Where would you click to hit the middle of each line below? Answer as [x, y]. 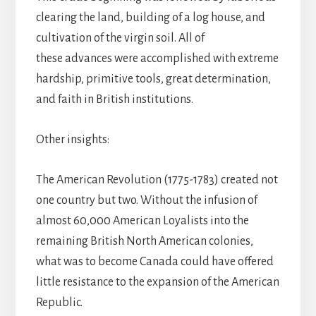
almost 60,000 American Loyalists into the [142, 221]
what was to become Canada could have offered [154, 262]
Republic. [59, 303]
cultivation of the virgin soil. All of [120, 38]
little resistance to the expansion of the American [157, 282]
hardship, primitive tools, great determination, [153, 79]
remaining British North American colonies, [144, 242]
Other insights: [72, 140]
